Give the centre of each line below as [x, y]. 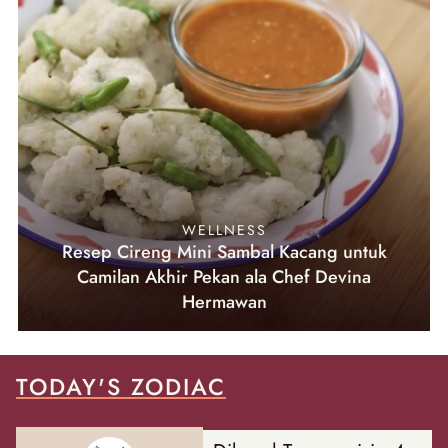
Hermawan [224, 302]
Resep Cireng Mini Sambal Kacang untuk [224, 252]
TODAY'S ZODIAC [121, 387]
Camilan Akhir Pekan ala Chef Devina [224, 277]
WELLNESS [224, 230]
